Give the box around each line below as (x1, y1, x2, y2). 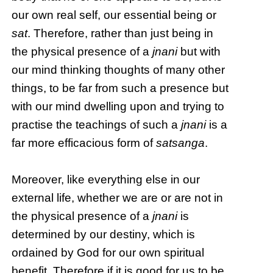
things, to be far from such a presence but (12, 82, 229, 95)
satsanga (156, 136, 205, 150)
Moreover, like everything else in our (12, 173, 200, 186)
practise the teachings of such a (12, 118, 182, 132)
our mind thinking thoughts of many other (12, 63, 225, 77)
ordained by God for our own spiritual (12, 246, 205, 260)
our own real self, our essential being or (12, 9, 217, 22)
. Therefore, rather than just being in (27, 27, 214, 40)
